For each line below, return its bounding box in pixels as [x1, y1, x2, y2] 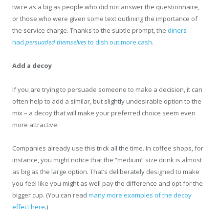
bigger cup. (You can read [12, 190, 88, 199]
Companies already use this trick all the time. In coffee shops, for [12, 143, 203, 153]
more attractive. [12, 120, 59, 129]
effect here [12, 202, 45, 211]
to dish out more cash [87, 38, 152, 47]
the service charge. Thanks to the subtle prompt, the [12, 26, 168, 35]
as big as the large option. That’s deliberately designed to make [12, 167, 199, 176]
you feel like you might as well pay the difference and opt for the [12, 178, 203, 188]
